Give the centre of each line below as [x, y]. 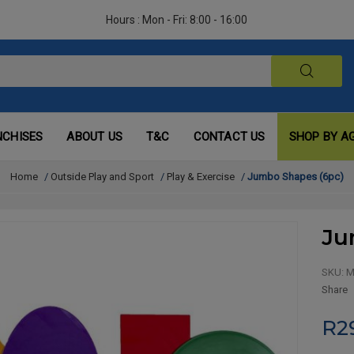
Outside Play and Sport [102, 177]
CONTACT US [229, 137]
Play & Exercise [201, 177]
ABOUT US [95, 137]
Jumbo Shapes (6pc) [296, 177]
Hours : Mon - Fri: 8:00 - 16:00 [177, 20]
